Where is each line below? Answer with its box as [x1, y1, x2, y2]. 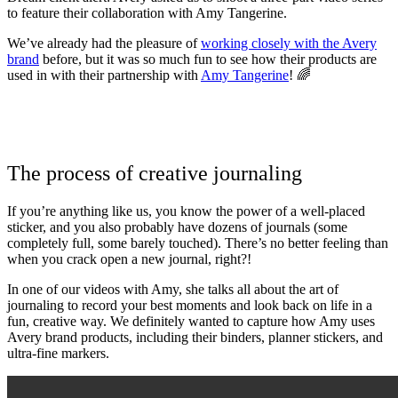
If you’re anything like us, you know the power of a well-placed [7, 203, 365, 219]
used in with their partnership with [7, 67, 201, 83]
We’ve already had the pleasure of [7, 35, 201, 51]
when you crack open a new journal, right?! [7, 251, 251, 267]
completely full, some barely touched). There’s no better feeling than [7, 235, 388, 251]
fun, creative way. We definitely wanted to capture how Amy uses [7, 313, 375, 329]
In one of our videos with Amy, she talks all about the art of [7, 281, 338, 297]
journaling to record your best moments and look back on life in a [7, 297, 372, 313]
